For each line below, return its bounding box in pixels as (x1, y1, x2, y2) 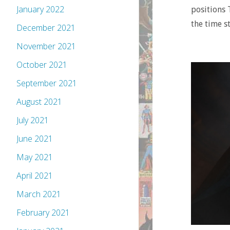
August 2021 (16, 96, 62, 108)
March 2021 (16, 188, 61, 200)
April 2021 (16, 170, 53, 182)
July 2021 (16, 114, 49, 126)
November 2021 (16, 41, 76, 52)
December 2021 (16, 22, 75, 34)
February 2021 (16, 207, 70, 219)
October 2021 (16, 59, 67, 71)
